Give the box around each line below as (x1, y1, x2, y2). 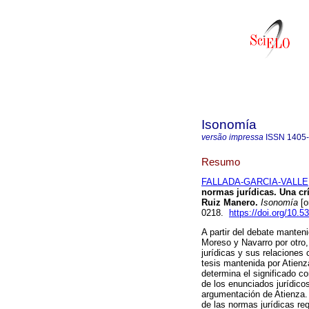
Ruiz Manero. (201, 197, 258, 208)
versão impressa (201, 132, 263, 142)
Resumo (201, 155, 240, 168)
